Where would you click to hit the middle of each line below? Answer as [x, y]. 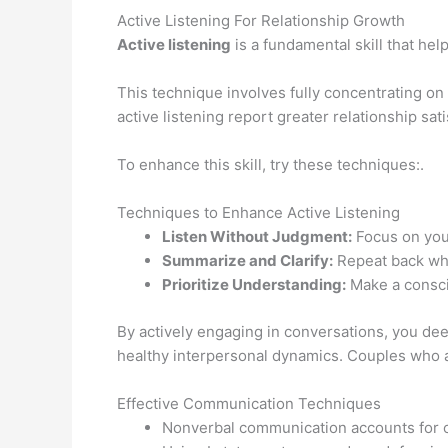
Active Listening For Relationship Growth [261, 21]
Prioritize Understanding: [254, 285]
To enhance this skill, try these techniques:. [270, 165]
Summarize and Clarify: [247, 261]
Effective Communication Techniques [249, 403]
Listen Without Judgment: [257, 237]
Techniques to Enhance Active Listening [258, 213]
